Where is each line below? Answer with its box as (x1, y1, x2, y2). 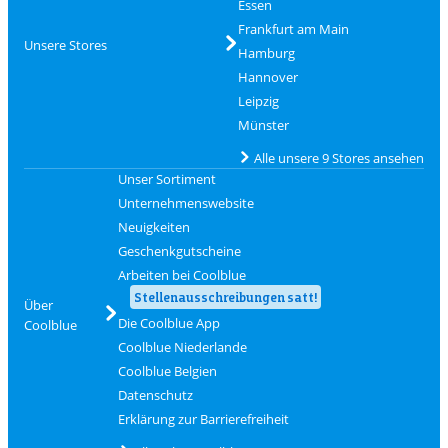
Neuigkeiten (118, 217, 191, 236)
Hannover (237, 67, 298, 86)
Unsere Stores (24, 36, 107, 55)
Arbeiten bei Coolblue (118, 265, 247, 284)
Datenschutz (118, 385, 194, 404)
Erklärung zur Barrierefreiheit (118, 409, 290, 428)
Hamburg (237, 43, 295, 62)
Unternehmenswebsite (118, 193, 255, 212)
